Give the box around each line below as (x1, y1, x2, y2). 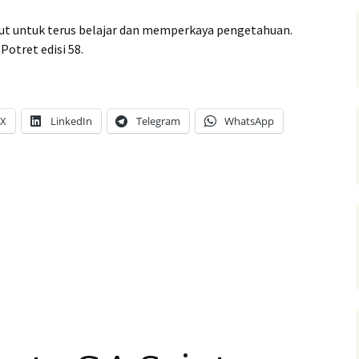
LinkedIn (50, 114, 92, 128)
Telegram (136, 114, 180, 128)
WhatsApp (224, 114, 274, 128)
